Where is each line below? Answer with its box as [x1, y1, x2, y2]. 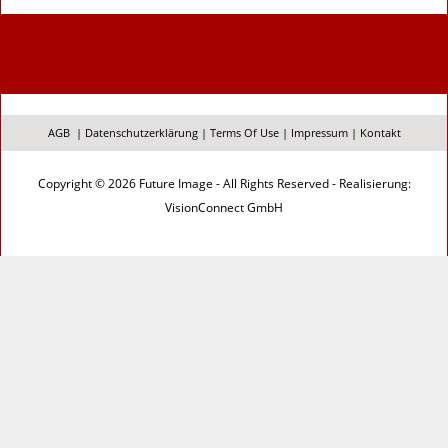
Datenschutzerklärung [84, 125, 198, 141]
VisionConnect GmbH [165, 199, 283, 217]
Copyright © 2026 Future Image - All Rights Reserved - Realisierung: [37, 175, 411, 193]
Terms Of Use [209, 125, 279, 141]
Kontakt [359, 125, 401, 141]
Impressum [290, 125, 348, 141]
